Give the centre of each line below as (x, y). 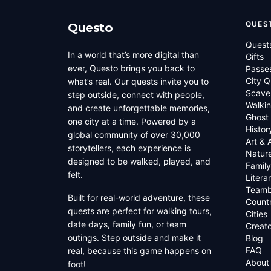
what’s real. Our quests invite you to (138, 81)
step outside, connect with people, (136, 95)
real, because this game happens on (139, 251)
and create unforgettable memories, (139, 108)
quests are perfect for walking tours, (140, 211)
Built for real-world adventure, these (139, 198)
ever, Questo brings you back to (131, 68)
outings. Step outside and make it (134, 237)
